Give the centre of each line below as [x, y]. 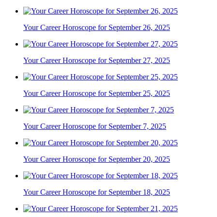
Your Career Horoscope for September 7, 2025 [95, 126]
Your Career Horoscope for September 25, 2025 [97, 93]
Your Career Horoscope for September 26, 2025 [97, 28]
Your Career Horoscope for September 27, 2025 [97, 61]
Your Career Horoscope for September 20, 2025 [97, 159]
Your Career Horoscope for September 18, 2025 [97, 192]
